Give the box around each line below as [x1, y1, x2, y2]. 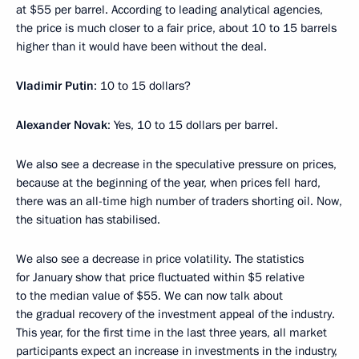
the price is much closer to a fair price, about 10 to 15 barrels [16, 20, 337, 36]
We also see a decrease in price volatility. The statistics [16, 251, 304, 267]
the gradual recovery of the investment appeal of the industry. [16, 306, 335, 322]
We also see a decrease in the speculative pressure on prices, [16, 156, 337, 172]
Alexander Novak [16, 117, 107, 133]
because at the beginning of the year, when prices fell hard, [16, 175, 321, 191]
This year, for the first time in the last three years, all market [16, 325, 327, 341]
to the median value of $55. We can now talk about [16, 288, 283, 304]
